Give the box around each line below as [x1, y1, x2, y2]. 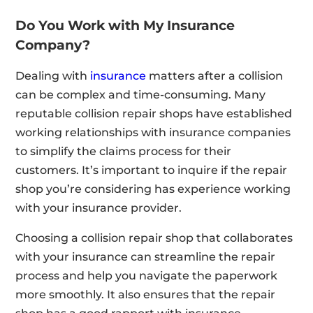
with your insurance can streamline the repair [15, 249, 276, 263]
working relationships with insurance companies [15, 125, 291, 139]
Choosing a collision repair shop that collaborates [15, 231, 293, 245]
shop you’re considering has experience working [15, 182, 291, 196]
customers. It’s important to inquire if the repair [15, 163, 288, 177]
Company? [15, 36, 91, 53]
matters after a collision [146, 68, 284, 82]
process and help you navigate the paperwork [15, 268, 278, 282]
